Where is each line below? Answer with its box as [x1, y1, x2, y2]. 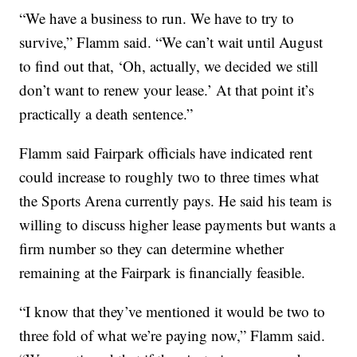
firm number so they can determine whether [19, 237, 284, 258]
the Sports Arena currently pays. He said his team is [19, 190, 332, 210]
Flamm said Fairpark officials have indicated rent [19, 142, 313, 163]
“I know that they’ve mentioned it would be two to [19, 300, 326, 321]
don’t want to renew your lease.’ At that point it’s [19, 79, 315, 100]
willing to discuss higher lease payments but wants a [19, 214, 336, 234]
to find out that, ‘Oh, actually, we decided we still [19, 55, 319, 76]
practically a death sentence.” [19, 103, 194, 124]
